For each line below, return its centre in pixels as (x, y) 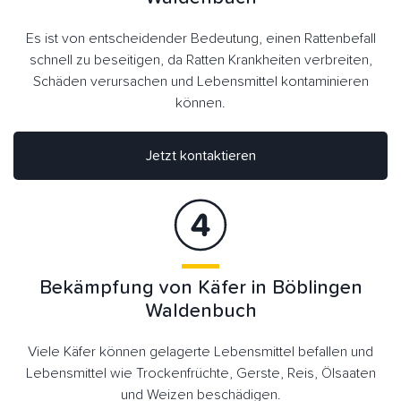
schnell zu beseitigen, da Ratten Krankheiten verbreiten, (200, 60)
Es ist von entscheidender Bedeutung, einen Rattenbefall (200, 39)
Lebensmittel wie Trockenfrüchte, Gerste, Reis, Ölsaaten (200, 374)
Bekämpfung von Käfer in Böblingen (200, 289)
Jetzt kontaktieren (218, 156)
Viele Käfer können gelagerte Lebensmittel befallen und (200, 352)
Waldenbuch (200, 312)
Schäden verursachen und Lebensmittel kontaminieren (200, 82)
